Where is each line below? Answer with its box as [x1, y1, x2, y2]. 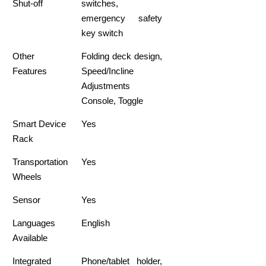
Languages [12, 218, 56, 229]
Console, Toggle [81, 96, 144, 106]
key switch [81, 28, 123, 39]
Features [12, 66, 47, 77]
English [81, 218, 110, 229]
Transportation [12, 157, 68, 167]
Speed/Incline [81, 66, 134, 77]
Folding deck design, [81, 51, 162, 62]
